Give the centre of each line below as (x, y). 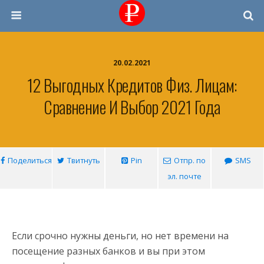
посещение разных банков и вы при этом (108, 251)
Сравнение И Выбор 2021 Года (132, 107)
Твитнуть (83, 160)
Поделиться (29, 160)
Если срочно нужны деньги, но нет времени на (120, 236)
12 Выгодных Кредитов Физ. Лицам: (132, 85)
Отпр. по (190, 160)
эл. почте (184, 176)
